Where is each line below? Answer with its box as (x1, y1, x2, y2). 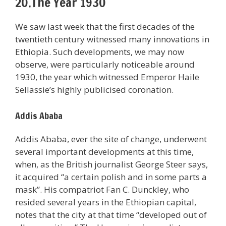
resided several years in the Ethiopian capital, (15, 196, 196, 208)
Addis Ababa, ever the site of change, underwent (15, 133, 207, 145)
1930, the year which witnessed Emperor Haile (15, 71, 199, 83)
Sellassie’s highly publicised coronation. (15, 84, 174, 96)
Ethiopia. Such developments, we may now (15, 46, 184, 58)
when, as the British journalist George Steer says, (15, 158, 208, 170)
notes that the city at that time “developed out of (15, 208, 207, 220)
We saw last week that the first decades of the (15, 21, 195, 33)
